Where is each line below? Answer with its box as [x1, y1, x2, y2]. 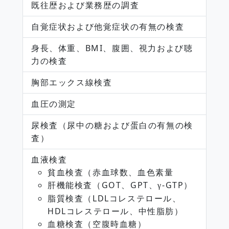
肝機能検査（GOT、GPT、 [48, 179, 158, 191]
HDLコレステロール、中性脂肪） [48, 205, 184, 217]
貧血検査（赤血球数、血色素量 [48, 166, 174, 178]
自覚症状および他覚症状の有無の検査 [31, 20, 185, 32]
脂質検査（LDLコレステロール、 [48, 192, 181, 204]
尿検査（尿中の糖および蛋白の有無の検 [31, 119, 193, 131]
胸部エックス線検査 [31, 76, 112, 88]
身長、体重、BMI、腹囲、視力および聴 [31, 42, 193, 54]
